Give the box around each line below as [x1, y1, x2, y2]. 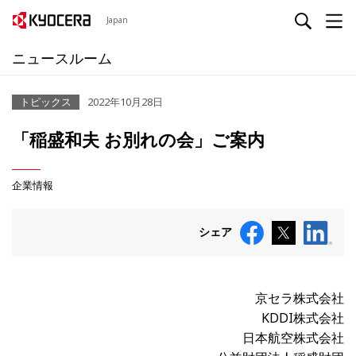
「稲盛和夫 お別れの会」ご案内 [12, 127, 265, 152]
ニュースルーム [12, 48, 112, 68]
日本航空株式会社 [242, 329, 344, 346]
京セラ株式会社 [255, 289, 344, 307]
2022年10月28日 [87, 95, 163, 109]
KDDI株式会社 [261, 309, 344, 327]
